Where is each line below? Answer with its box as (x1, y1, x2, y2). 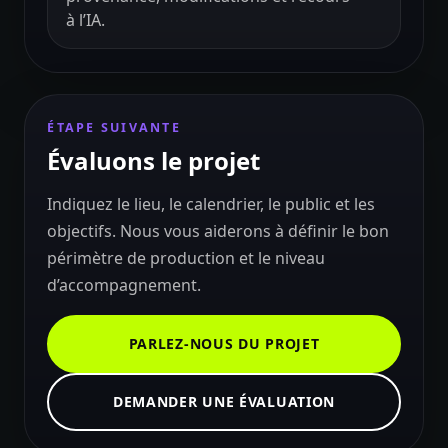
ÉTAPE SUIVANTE (47, 118, 181, 136)
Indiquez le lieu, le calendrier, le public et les (47, 193, 376, 216)
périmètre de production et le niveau (47, 247, 326, 270)
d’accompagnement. (47, 274, 202, 297)
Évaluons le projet (47, 144, 261, 178)
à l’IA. (65, 9, 105, 32)
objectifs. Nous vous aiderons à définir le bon (47, 220, 390, 243)
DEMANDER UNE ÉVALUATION (112, 392, 336, 412)
